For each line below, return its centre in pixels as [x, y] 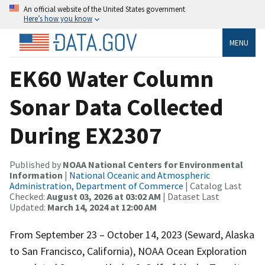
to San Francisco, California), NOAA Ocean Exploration [128, 251]
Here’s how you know [58, 18]
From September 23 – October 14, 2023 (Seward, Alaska [132, 234]
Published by [36, 164]
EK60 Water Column [112, 78]
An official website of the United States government [104, 9]
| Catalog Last [213, 185]
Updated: [28, 207]
